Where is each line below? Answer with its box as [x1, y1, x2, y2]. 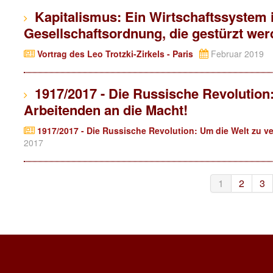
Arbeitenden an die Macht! [24, 100, 188, 119]
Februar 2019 [208, 48, 264, 60]
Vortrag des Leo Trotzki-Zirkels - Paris [35, 48, 193, 60]
